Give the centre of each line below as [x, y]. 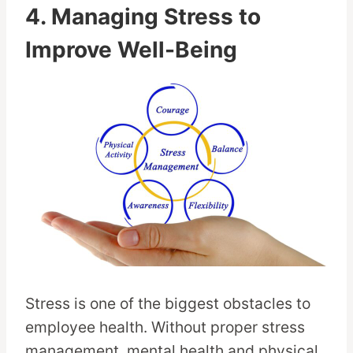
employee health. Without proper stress [165, 327]
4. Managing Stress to [143, 17]
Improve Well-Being [131, 50]
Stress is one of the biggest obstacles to [168, 304]
